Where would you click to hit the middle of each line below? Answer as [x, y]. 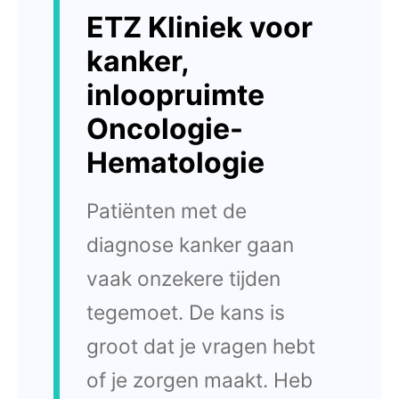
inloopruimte [175, 95]
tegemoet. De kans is [186, 312]
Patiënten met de [167, 211]
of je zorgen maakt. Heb [199, 380]
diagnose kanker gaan [190, 244]
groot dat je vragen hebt [201, 346]
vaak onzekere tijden [183, 278]
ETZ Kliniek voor [199, 27]
